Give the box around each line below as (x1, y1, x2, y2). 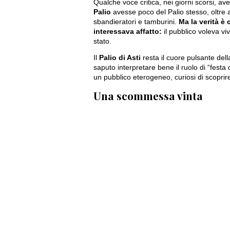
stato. (93, 37, 111, 45)
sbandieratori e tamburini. (93, 17, 177, 26)
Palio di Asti (99, 54, 141, 62)
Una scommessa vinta (93, 88, 203, 103)
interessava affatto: (93, 27, 162, 35)
